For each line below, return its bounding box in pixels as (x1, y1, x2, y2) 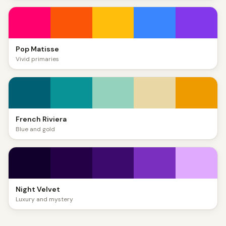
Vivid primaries (16, 55, 59, 63)
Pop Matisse (16, 44, 59, 53)
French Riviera (16, 115, 67, 124)
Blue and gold (16, 125, 55, 133)
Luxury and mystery (16, 195, 73, 203)
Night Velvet (16, 185, 60, 194)
